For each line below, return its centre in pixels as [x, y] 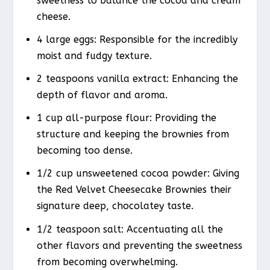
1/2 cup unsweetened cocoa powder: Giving [138, 174]
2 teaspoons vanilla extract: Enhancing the [137, 79]
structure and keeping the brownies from [133, 134]
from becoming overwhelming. [107, 262]
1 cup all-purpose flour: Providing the [126, 118]
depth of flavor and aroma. [102, 95]
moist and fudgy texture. [94, 55]
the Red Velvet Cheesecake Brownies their [134, 190]
